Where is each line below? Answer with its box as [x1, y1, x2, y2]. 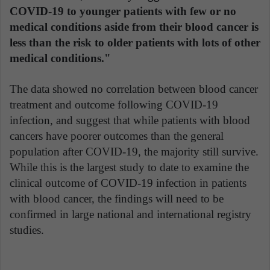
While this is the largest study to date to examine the [10, 161, 249, 174]
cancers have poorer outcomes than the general [10, 130, 224, 143]
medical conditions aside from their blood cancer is [10, 20, 259, 34]
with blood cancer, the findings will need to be [10, 192, 224, 206]
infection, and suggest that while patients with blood [10, 114, 250, 127]
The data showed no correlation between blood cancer [10, 83, 258, 96]
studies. [10, 224, 44, 237]
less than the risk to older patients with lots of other [10, 36, 260, 49]
